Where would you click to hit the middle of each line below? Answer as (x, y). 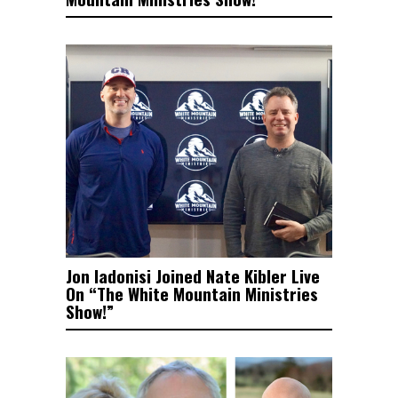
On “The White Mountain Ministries (192, 294)
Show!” (90, 311)
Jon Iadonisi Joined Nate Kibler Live (193, 276)
